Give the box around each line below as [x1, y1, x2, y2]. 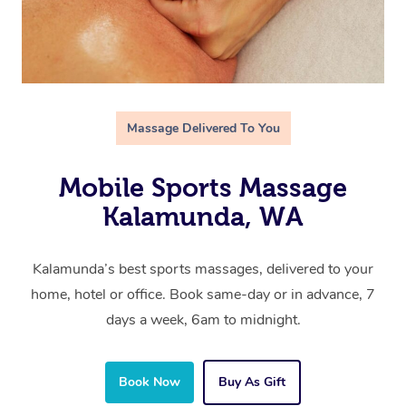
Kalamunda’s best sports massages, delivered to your [33, 259, 373, 280]
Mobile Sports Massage [59, 173, 347, 203]
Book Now [119, 373, 180, 391]
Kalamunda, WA [102, 202, 304, 232]
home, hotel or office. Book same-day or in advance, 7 [31, 285, 375, 305]
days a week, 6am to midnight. [105, 310, 301, 331]
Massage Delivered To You [126, 120, 280, 138]
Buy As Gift [218, 373, 285, 391]
